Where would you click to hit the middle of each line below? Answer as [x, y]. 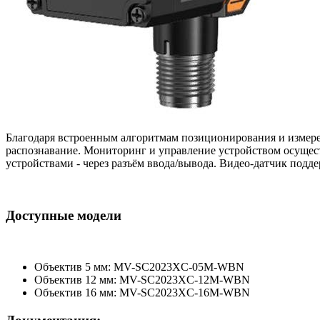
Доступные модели [64, 215]
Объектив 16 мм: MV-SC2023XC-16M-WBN [142, 293]
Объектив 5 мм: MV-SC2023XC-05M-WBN [139, 267]
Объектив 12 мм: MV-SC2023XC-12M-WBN [142, 280]
